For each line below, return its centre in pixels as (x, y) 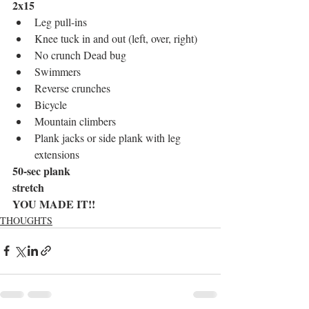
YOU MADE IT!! (54, 203)
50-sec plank (43, 170)
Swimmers (59, 71)
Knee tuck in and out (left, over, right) (116, 38)
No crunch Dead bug (82, 54)
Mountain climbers (77, 121)
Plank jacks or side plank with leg (109, 137)
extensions (58, 154)
